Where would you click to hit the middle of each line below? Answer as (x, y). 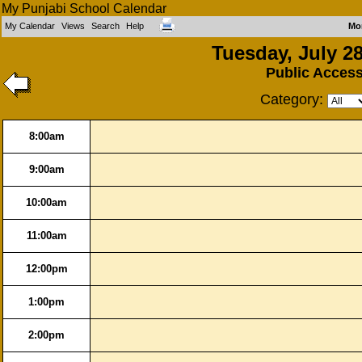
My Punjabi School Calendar (84, 8)
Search (105, 26)
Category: (293, 99)
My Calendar (30, 26)
